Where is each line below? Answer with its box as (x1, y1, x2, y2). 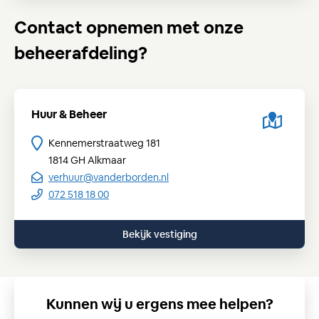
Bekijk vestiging (122, 228, 197, 241)
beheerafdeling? (14, 42, 147, 64)
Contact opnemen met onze (14, 16, 244, 38)
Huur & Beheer (31, 107, 107, 122)
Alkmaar (88, 154, 126, 167)
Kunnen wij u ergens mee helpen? (46, 295, 273, 313)
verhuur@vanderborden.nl (48, 171, 169, 184)
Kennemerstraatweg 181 (48, 137, 160, 150)
